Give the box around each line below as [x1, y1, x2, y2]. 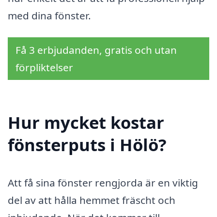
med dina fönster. [8, 8, 91, 22]
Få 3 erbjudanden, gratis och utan [15, 43, 177, 57]
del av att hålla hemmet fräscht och [8, 193, 175, 207]
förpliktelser [15, 61, 73, 75]
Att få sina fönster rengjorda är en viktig [8, 175, 198, 189]
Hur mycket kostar [8, 110, 164, 134]
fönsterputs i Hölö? [8, 133, 167, 156]
